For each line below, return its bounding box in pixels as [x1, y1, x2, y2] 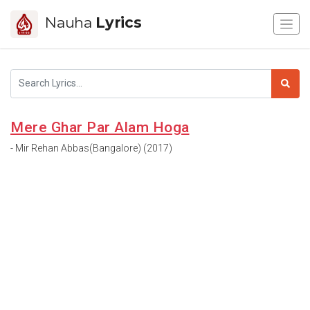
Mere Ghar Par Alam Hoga [10, 118, 190, 136]
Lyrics [95, 13, 142, 31]
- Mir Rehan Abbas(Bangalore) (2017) [10, 142, 172, 154]
